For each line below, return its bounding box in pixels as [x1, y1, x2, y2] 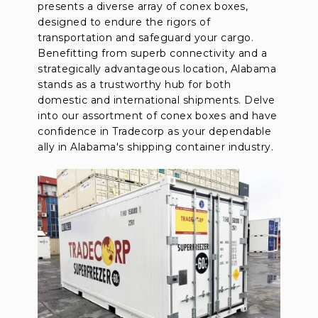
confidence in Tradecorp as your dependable [38, 124, 272, 138]
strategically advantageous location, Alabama [38, 62, 277, 75]
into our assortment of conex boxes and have [38, 109, 278, 122]
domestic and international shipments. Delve [38, 93, 275, 106]
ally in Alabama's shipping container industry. [38, 140, 274, 153]
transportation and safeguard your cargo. [38, 31, 254, 44]
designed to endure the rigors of [38, 15, 211, 28]
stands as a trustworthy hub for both [38, 77, 231, 91]
